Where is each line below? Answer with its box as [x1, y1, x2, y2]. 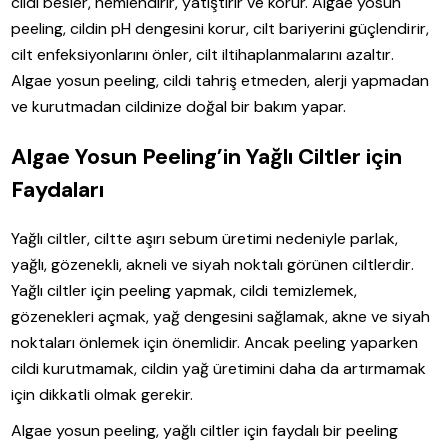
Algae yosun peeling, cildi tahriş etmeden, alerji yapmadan [11, 69, 430, 91]
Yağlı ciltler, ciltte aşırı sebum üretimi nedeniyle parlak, [11, 227, 399, 249]
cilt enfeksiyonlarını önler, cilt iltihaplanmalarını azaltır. [11, 43, 394, 65]
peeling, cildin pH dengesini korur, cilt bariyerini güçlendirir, [11, 17, 429, 39]
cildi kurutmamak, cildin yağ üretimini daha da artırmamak [11, 357, 427, 379]
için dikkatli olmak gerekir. [11, 383, 194, 405]
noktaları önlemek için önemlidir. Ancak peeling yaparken [11, 331, 419, 353]
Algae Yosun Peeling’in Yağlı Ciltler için [11, 141, 403, 171]
